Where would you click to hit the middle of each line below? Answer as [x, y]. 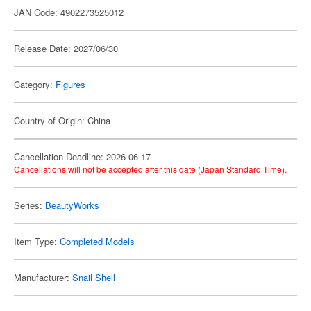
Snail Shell [94, 277]
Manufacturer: [43, 277]
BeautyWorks [72, 205]
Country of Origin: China [62, 120]
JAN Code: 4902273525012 [69, 12]
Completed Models [97, 241]
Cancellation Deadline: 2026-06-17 [82, 157]
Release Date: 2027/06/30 [66, 48]
